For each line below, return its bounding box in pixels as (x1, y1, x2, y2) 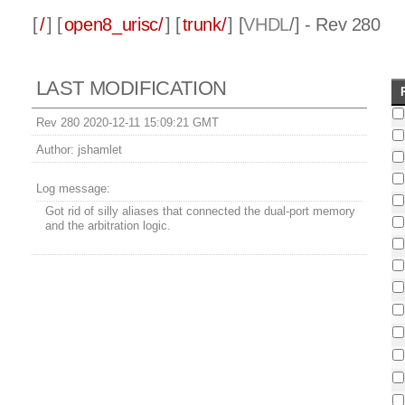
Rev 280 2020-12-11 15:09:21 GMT (35, 116, 219, 130)
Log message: (35, 182, 110, 196)
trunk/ (182, 14, 227, 35)
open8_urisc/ (63, 14, 164, 35)
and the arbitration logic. (44, 219, 171, 233)
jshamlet (73, 143, 122, 157)
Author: (35, 143, 74, 157)
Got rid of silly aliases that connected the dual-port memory (44, 204, 355, 219)
